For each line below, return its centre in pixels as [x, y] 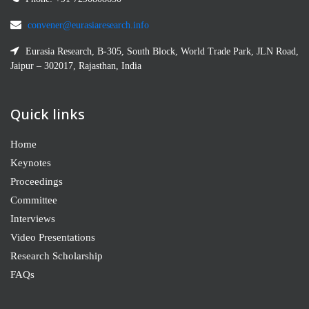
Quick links [48, 114]
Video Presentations [53, 237]
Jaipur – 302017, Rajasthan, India [76, 66]
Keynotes [31, 162]
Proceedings [37, 181]
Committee [34, 200]
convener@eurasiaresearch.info [88, 25]
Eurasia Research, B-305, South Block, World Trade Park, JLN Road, [161, 51]
